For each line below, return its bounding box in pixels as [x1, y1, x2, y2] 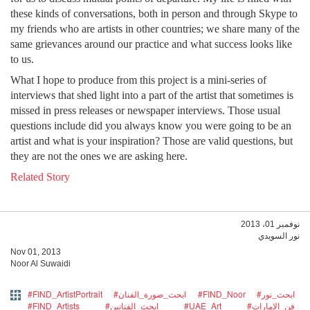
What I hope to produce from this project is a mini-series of [10, 74, 266, 86]
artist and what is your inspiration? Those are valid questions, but [10, 135, 293, 147]
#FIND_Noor [197, 288, 246, 300]
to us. [10, 53, 34, 66]
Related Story [10, 171, 70, 183]
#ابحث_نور [262, 288, 295, 300]
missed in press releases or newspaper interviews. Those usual [10, 104, 280, 117]
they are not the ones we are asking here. [10, 150, 188, 163]
